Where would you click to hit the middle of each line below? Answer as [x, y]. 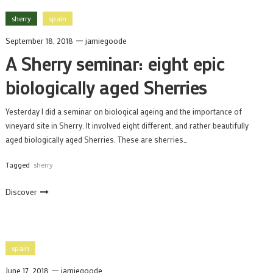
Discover [21, 192]
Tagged [18, 165]
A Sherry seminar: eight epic [115, 64]
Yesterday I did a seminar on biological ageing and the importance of [123, 111]
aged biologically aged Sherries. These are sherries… [96, 139]
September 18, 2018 [39, 41]
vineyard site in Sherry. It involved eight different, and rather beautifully [127, 125]
